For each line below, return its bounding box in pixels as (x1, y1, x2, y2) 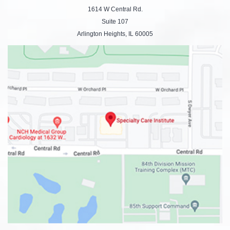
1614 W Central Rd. (87, 5, 143, 13)
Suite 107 (102, 17, 128, 25)
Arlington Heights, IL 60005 (77, 30, 153, 37)
